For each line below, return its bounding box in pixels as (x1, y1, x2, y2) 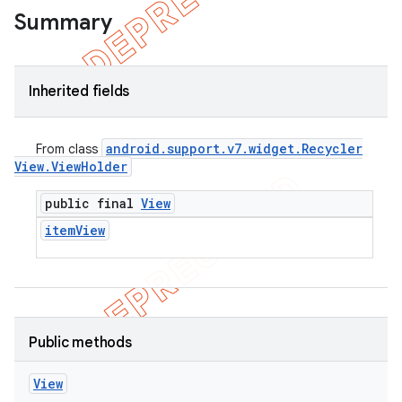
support (167, 140, 220, 157)
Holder (81, 158, 127, 175)
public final (45, 195, 141, 212)
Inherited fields (29, 83, 129, 100)
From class (36, 141, 101, 157)
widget (249, 140, 294, 157)
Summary (14, 9, 112, 36)
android (106, 140, 160, 157)
